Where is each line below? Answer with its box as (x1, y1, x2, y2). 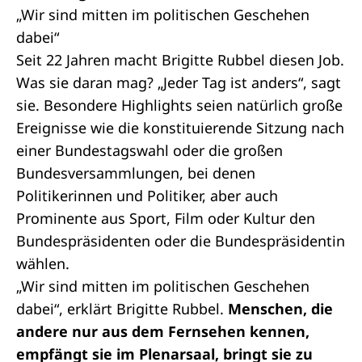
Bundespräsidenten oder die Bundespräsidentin (16, 231, 345, 250)
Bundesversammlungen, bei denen (16, 163, 255, 183)
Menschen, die (228, 299, 333, 318)
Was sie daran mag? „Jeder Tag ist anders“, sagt (16, 73, 341, 92)
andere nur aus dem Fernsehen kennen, (16, 322, 309, 341)
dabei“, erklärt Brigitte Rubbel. (16, 299, 228, 318)
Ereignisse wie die (16, 118, 143, 137)
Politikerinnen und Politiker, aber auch (16, 186, 278, 205)
